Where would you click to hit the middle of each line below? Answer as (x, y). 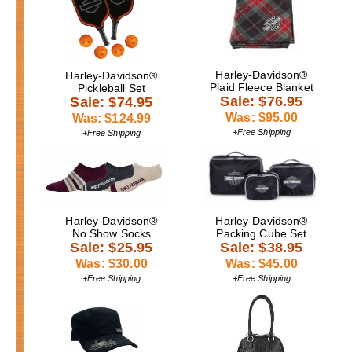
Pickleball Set (112, 88)
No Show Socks (112, 233)
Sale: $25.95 (112, 247)
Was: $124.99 (112, 118)
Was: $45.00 (262, 263)
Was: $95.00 (262, 117)
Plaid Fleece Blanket (262, 87)
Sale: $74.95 (112, 102)
